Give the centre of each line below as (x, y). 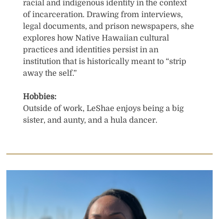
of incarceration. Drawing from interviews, (103, 15)
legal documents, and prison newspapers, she (109, 27)
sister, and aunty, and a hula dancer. (90, 120)
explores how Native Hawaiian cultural (96, 38)
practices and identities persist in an (91, 50)
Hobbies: (40, 97)
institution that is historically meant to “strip (105, 62)
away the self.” (50, 74)
